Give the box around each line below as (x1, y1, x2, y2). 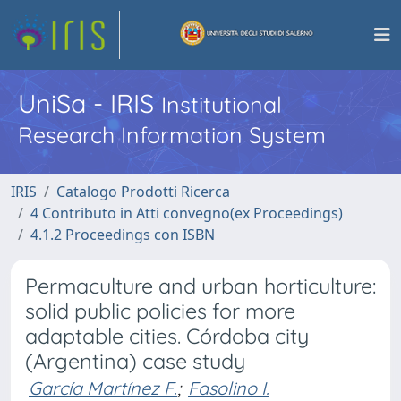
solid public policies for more (25, 298, 295, 324)
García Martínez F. (29, 377, 177, 399)
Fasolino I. (188, 377, 269, 399)
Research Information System (18, 121, 326, 149)
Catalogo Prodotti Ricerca (56, 182, 230, 201)
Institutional (161, 90, 282, 118)
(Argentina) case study (25, 348, 245, 374)
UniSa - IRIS (18, 87, 161, 119)
